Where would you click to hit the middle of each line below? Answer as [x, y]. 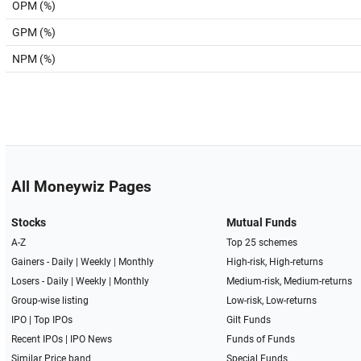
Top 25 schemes [262, 243]
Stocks [28, 222]
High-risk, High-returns [275, 262]
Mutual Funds [262, 222]
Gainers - [31, 262]
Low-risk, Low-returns [272, 301]
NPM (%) [34, 59]
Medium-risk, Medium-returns [290, 281]
